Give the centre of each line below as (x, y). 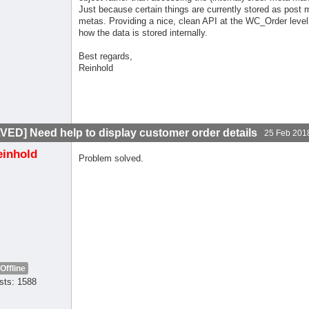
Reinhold (96, 68)
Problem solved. (111, 159)
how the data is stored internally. (143, 33)
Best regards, (106, 57)
